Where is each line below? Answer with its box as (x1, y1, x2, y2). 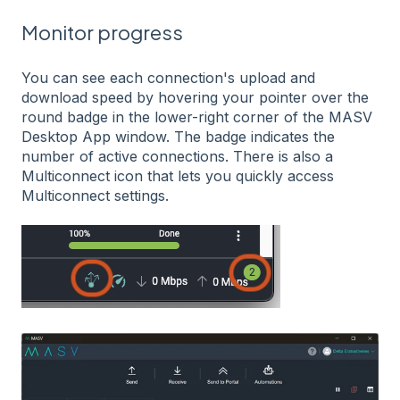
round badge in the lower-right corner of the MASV (21, 107, 372, 126)
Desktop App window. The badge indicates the (21, 127, 335, 146)
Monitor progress (21, 20, 183, 46)
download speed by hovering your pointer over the (21, 87, 369, 106)
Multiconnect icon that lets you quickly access (21, 166, 334, 185)
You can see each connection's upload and (21, 68, 315, 87)
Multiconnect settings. (21, 186, 169, 204)
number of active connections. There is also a (21, 146, 333, 165)
